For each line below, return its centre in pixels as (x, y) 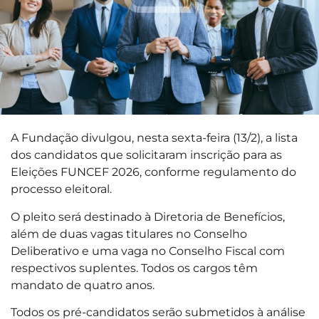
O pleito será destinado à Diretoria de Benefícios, (148, 216)
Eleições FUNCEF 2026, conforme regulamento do (153, 172)
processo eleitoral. (61, 189)
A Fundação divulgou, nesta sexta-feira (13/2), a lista (154, 138)
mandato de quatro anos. (83, 284)
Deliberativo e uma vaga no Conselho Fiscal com (148, 250)
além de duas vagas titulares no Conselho (129, 233)
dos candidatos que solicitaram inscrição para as (146, 155)
